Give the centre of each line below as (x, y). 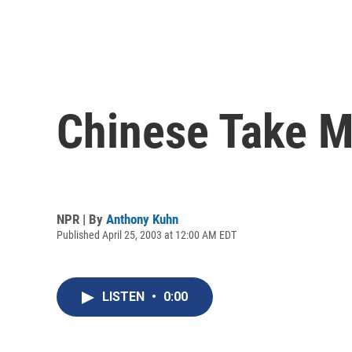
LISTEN (125, 297)
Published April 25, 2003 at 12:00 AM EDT (147, 235)
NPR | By (81, 219)
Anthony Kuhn (142, 219)
